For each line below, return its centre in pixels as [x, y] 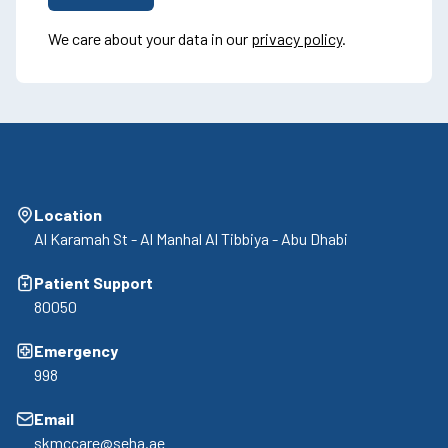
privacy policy [296, 39]
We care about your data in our [149, 39]
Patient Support [93, 283]
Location [68, 215]
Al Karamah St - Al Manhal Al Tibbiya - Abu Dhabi [191, 239]
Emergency [76, 351]
